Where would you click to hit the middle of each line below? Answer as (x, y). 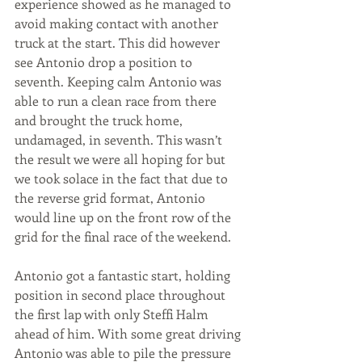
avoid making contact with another (118, 23)
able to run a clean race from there (117, 101)
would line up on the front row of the (124, 217)
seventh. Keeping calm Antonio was (120, 81)
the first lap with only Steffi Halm (113, 314)
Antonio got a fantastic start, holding (124, 275)
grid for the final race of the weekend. (124, 236)
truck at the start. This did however (119, 42)
